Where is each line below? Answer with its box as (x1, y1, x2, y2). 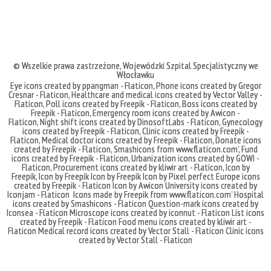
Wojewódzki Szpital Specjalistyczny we (122, 59, 258, 72)
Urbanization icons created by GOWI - (131, 152, 260, 165)
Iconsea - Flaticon (7, 206, 68, 219)
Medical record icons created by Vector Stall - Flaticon (38, 224, 224, 237)
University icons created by (165, 179, 257, 192)
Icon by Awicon (113, 179, 163, 192)
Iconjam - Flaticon (7, 188, 70, 201)
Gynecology (222, 116, 263, 128)
